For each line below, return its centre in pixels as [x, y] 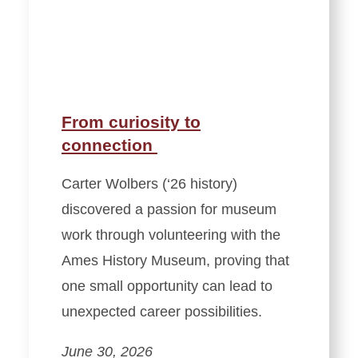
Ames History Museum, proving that [175, 260]
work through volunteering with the [171, 235]
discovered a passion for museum [169, 209]
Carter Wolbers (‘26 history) [149, 183]
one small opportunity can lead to [167, 286]
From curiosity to [131, 121]
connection [109, 145]
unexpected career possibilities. [162, 311]
